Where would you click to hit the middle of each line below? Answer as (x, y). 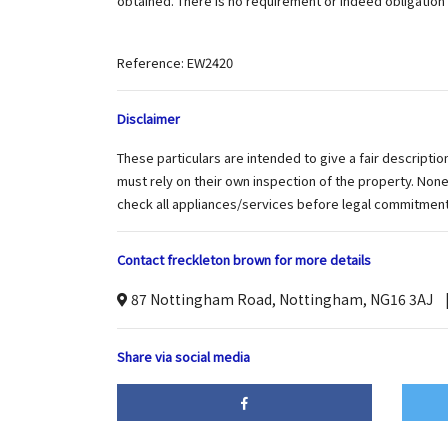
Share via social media (183, 356)
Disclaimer (148, 118)
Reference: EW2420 (175, 62)
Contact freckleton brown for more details (244, 259)
